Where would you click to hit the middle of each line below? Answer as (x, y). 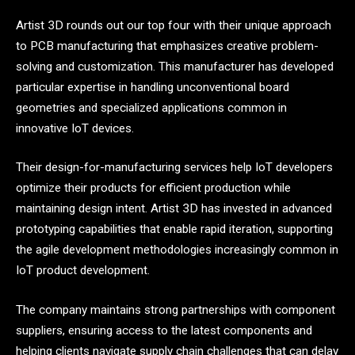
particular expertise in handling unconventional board (153, 87)
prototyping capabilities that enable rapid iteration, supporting (174, 229)
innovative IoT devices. (75, 128)
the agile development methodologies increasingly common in (177, 250)
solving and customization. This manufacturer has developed (175, 66)
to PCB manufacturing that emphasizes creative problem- (167, 46)
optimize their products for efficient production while (153, 188)
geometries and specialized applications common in (151, 107)
